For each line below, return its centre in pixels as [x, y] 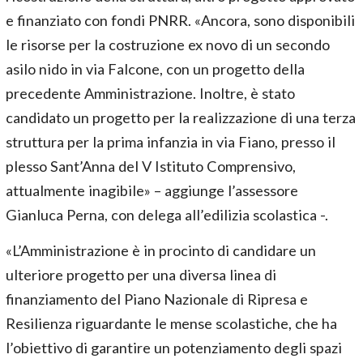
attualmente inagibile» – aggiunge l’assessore [152, 191]
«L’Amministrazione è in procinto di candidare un [161, 251]
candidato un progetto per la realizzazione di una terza [181, 118]
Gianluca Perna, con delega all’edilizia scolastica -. [167, 215]
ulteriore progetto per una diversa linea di [141, 275]
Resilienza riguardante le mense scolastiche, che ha [171, 324]
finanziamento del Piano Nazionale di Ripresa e [157, 299]
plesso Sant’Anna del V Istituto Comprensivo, [151, 167]
